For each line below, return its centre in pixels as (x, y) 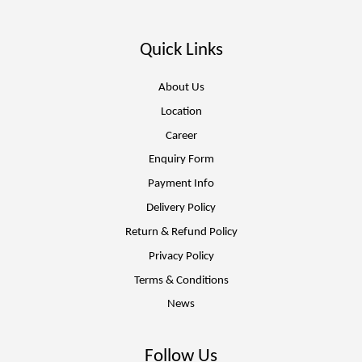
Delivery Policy (181, 208)
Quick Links (181, 51)
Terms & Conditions (181, 280)
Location (181, 112)
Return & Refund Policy (181, 232)
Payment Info (181, 184)
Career (181, 136)
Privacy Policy (181, 256)
